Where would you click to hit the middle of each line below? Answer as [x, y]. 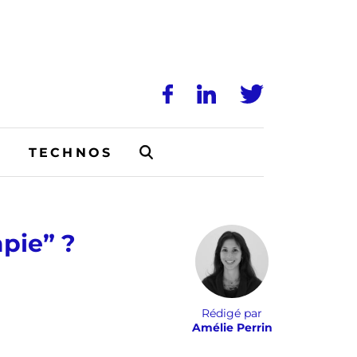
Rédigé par [232, 313]
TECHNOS [71, 152]
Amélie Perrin [232, 328]
